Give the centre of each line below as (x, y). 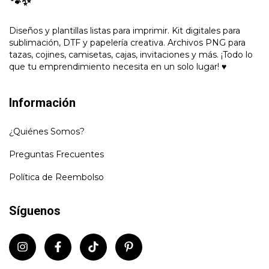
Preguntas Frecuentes (56, 154)
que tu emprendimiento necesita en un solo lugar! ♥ (118, 67)
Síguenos (35, 210)
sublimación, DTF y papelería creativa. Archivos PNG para (127, 43)
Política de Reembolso (56, 177)
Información (42, 103)
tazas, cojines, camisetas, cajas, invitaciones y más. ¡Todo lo (131, 55)
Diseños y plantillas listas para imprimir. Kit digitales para (125, 31)
